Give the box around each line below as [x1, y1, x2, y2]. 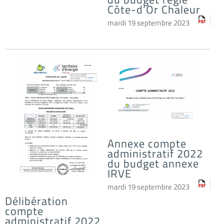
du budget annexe [107, 154, 199, 172]
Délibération [5, 192, 68, 210]
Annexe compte [107, 134, 187, 152]
